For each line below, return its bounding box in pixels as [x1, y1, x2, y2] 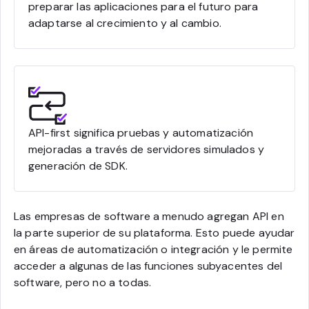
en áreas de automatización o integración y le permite [14, 241, 293, 257]
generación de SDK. [28, 158, 128, 173]
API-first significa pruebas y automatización [28, 125, 254, 140]
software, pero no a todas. [14, 275, 152, 290]
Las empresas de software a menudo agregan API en [14, 208, 284, 223]
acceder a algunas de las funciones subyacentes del [14, 258, 283, 273]
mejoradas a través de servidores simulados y [28, 141, 265, 157]
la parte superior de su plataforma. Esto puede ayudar [14, 225, 295, 240]
